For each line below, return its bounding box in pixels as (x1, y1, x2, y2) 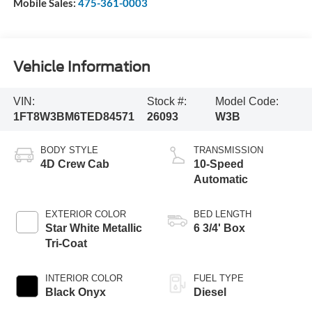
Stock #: (147, 95, 187, 107)
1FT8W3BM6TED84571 (13, 110, 134, 123)
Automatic (194, 173, 248, 185)
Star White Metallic (45, 221, 142, 234)
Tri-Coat (45, 237, 87, 249)
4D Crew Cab (40, 157, 109, 170)
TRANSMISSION (194, 144, 263, 155)
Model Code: (214, 95, 279, 107)
